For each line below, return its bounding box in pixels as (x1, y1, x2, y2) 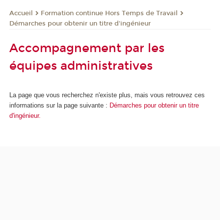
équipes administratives (9, 58, 153, 73)
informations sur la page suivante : (9, 101, 110, 109)
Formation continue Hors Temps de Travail (41, 9, 178, 17)
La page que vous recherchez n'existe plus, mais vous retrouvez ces (9, 91, 205, 99)
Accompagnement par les (9, 41, 165, 55)
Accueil (9, 9, 33, 17)
